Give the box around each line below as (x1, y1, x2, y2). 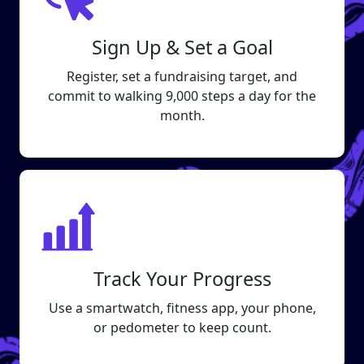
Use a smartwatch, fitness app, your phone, (48, 299, 316, 317)
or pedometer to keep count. (93, 318, 271, 336)
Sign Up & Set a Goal (91, 34, 273, 60)
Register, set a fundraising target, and (67, 67, 297, 85)
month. (159, 106, 205, 124)
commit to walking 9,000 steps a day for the (48, 87, 316, 105)
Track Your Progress (93, 266, 271, 292)
